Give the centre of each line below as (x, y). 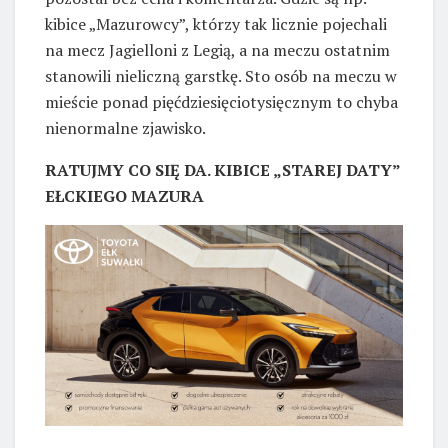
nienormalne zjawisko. (125, 128)
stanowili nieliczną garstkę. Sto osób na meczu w (221, 76)
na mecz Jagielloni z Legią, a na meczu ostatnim (217, 50)
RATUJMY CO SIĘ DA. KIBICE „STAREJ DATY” (222, 170)
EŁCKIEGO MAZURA (124, 196)
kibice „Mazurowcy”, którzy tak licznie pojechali (216, 24)
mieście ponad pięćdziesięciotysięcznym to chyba (221, 102)
